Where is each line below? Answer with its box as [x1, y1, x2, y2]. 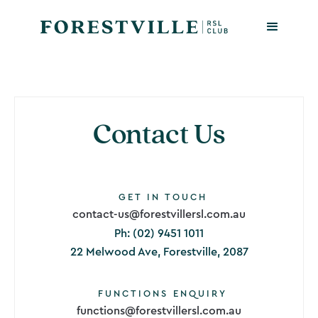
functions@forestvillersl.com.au [77, 305, 241, 317]
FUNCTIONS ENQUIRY [98, 288, 227, 298]
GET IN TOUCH [118, 192, 207, 202]
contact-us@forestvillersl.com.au [72, 208, 246, 220]
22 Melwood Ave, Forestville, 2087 [70, 246, 248, 258]
